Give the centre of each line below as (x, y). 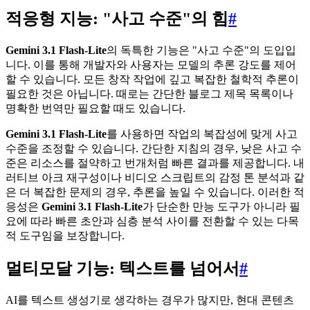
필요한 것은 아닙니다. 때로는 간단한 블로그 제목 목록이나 (149, 94)
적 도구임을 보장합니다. (65, 236)
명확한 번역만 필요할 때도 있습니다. (95, 109)
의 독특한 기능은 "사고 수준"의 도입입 (201, 51)
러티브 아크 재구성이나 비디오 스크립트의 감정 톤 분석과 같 (155, 178)
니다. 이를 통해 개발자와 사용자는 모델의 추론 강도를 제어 (151, 65)
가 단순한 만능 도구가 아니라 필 (221, 207)
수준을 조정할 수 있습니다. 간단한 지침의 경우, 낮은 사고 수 (154, 149)
